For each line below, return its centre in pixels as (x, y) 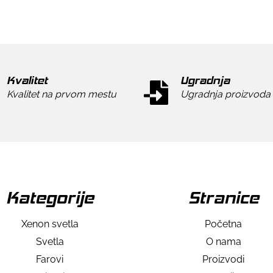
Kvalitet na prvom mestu (62, 94)
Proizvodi (223, 259)
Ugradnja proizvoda (225, 94)
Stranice (223, 197)
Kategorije (50, 197)
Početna (223, 224)
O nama (223, 241)
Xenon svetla (50, 224)
